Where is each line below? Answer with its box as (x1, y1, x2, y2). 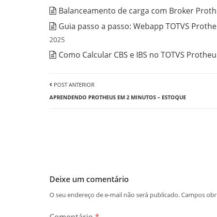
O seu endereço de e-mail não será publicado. (49, 190, 180, 199)
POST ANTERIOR (52, 80, 94, 88)
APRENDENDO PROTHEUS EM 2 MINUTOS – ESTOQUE (49, 93, 186, 101)
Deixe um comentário (49, 173, 129, 185)
